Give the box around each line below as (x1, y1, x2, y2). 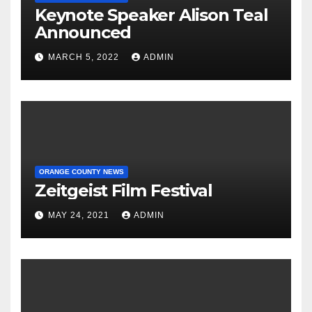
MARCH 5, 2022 (48, 52, 122, 62)
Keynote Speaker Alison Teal (35, 5, 268, 26)
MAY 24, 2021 (48, 210, 112, 220)
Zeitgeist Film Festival (35, 180, 212, 201)
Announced (35, 22, 132, 43)
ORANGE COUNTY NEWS (39, 168, 124, 176)
